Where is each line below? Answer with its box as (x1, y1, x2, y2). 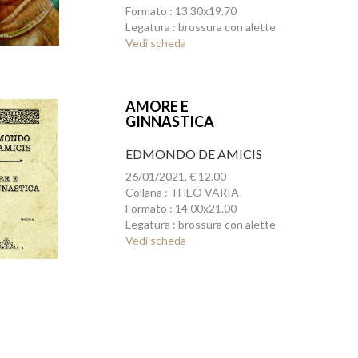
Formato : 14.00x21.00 (125, 201, 237, 215)
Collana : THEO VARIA (125, 185, 239, 199)
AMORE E (125, 97, 189, 115)
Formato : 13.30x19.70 (125, 4, 237, 18)
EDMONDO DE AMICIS (125, 146, 262, 161)
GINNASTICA (125, 113, 214, 130)
